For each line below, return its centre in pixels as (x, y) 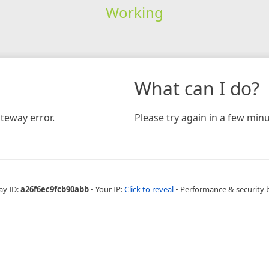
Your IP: (110, 189)
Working (134, 12)
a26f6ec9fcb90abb (55, 189)
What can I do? (197, 88)
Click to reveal (149, 189)
